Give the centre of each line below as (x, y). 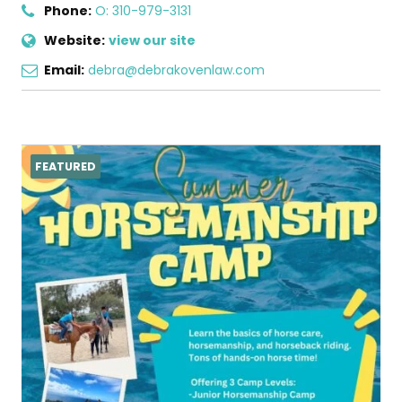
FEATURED (66, 167)
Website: (74, 41)
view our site (152, 41)
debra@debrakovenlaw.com (176, 70)
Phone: (68, 11)
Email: (64, 70)
